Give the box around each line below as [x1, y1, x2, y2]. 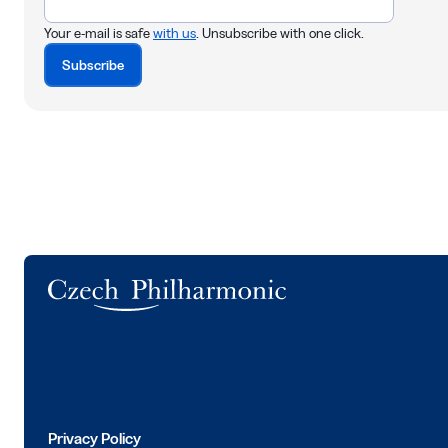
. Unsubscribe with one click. [196, 24, 364, 41]
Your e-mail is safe [44, 24, 153, 41]
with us [153, 24, 196, 41]
